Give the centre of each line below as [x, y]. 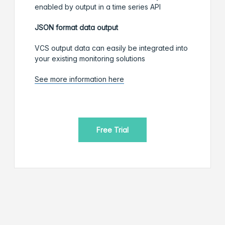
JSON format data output [76, 28]
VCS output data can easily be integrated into [111, 48]
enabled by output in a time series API [98, 7]
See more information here [79, 79]
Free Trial [113, 130]
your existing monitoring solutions [90, 59]
